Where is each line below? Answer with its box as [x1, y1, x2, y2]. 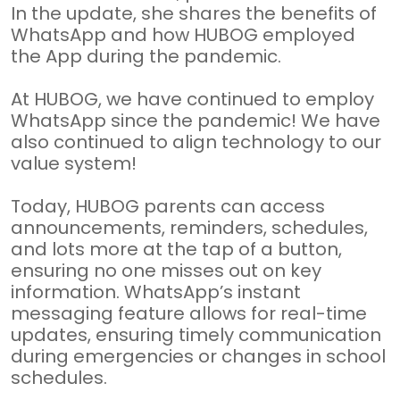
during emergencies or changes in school [11, 344, 386, 369]
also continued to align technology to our [11, 129, 381, 154]
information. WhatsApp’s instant [11, 279, 301, 304]
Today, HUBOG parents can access [11, 194, 325, 219]
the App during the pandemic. [11, 44, 281, 69]
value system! [11, 151, 137, 176]
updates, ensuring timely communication [11, 322, 381, 347]
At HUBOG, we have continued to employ [11, 87, 374, 112]
